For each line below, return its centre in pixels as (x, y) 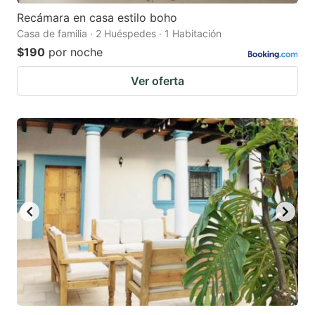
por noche (76, 52)
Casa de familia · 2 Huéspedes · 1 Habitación (119, 33)
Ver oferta (157, 81)
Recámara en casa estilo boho (97, 17)
